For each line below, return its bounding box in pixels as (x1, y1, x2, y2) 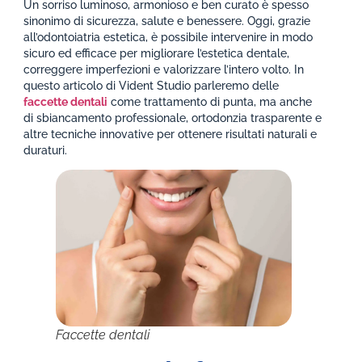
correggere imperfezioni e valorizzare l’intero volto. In (23, 62, 305, 76)
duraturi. (23, 143, 68, 157)
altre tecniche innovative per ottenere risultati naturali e (23, 127, 318, 141)
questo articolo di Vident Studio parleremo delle (23, 78, 280, 92)
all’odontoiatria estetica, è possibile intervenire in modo (23, 30, 314, 44)
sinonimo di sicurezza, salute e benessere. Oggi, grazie (23, 14, 311, 27)
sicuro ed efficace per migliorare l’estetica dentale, (23, 46, 290, 60)
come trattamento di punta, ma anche (107, 95, 313, 108)
